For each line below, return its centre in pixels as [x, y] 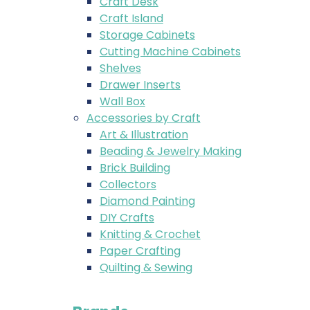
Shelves [120, 68]
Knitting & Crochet [150, 234]
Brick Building [135, 168]
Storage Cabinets [147, 35]
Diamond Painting [147, 201]
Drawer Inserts [140, 85]
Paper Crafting [140, 251]
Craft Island [131, 18]
